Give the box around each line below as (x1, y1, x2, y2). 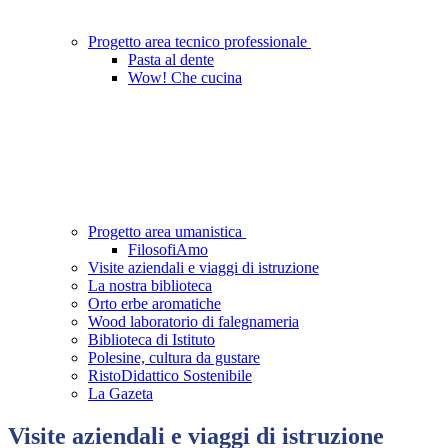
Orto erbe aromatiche (88, 295, 221, 313)
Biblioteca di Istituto (88, 331, 215, 349)
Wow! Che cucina (128, 69, 242, 87)
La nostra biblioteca (88, 277, 212, 295)
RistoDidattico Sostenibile (88, 367, 252, 385)
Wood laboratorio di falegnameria (88, 313, 299, 331)
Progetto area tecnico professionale (88, 33, 311, 51)
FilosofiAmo (128, 241, 208, 259)
